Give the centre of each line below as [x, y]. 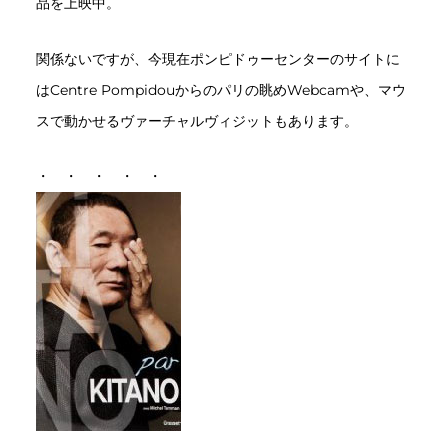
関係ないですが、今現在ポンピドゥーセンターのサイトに [217, 58]
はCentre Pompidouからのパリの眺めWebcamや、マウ [220, 89]
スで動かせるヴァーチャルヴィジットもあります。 [196, 120]
